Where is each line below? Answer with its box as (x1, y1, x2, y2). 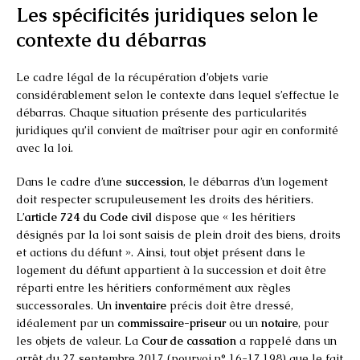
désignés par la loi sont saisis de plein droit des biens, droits (16, 227, 341, 242)
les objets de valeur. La (16, 333, 141, 348)
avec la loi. (16, 140, 73, 155)
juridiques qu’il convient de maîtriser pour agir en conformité (16, 122, 338, 137)
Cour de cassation (141, 333, 236, 348)
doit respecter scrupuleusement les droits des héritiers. (16, 191, 313, 207)
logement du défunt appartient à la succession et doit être (16, 262, 326, 277)
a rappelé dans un (236, 333, 337, 348)
